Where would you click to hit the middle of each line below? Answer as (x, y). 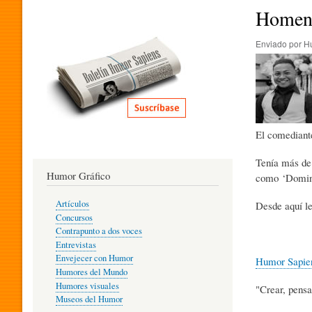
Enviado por (280, 44)
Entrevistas (76, 244)
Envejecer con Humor (94, 258)
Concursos (74, 217)
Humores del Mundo (91, 272)
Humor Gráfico (78, 175)
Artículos (72, 204)
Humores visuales (87, 286)
